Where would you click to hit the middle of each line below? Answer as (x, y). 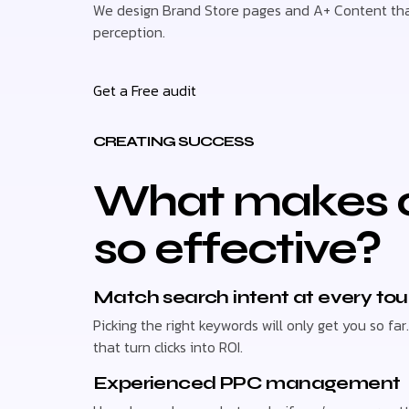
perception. (129, 31)
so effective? (237, 249)
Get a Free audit (145, 90)
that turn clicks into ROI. (168, 346)
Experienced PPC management (247, 383)
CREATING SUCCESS (173, 142)
